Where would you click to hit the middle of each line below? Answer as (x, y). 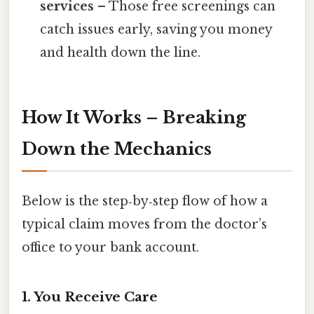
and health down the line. (121, 53)
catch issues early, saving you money (156, 30)
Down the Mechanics (117, 149)
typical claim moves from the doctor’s (144, 225)
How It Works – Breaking (134, 118)
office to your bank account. (110, 248)
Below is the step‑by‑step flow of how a (145, 202)
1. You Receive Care (90, 297)
